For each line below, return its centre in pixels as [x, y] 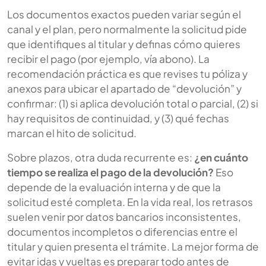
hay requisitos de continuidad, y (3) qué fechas [118, 118]
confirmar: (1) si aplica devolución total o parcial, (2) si [133, 103]
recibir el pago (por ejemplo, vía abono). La [108, 58]
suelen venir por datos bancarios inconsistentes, [124, 216]
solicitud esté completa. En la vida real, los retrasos [130, 202]
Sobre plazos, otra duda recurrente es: [101, 157]
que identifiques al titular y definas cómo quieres [124, 44]
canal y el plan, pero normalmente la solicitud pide [127, 29]
